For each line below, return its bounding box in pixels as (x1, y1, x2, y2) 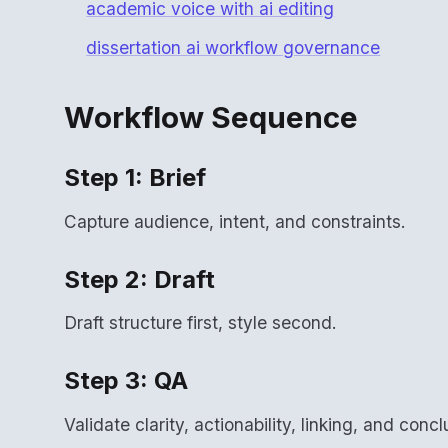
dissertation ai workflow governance (86, 36, 381, 58)
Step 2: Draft (64, 264, 215, 294)
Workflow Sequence (64, 98, 358, 135)
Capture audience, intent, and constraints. (64, 210, 406, 232)
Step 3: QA (64, 366, 188, 396)
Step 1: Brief (64, 162, 206, 192)
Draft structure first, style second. (64, 312, 337, 334)
